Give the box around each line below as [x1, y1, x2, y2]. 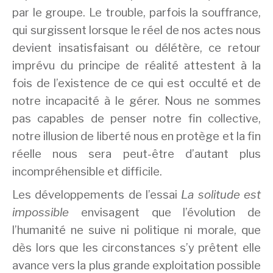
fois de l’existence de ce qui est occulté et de [12, 76, 261, 90]
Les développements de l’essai [12, 188, 182, 202]
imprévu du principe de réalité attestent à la [12, 58, 261, 73]
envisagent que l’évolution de [69, 205, 261, 220]
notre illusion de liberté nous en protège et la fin [12, 129, 261, 143]
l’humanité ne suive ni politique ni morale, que [12, 223, 261, 238]
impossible [12, 205, 69, 220]
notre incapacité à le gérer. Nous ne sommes [12, 93, 261, 108]
